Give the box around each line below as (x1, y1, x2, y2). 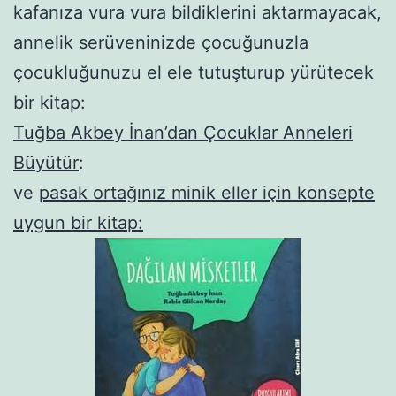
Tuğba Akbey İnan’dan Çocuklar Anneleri (13, 121, 353, 143)
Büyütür (13, 151, 79, 173)
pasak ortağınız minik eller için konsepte (39, 181, 375, 203)
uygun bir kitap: (13, 211, 143, 233)
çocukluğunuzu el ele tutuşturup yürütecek (13, 61, 374, 83)
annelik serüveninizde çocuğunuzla (13, 31, 308, 53)
